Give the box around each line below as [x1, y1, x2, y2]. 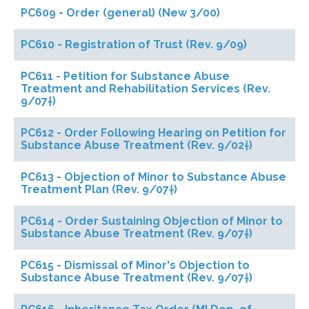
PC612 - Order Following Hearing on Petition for [21, 126, 286, 139]
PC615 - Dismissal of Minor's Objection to [21, 259, 250, 272]
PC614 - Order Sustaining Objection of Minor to [21, 215, 283, 228]
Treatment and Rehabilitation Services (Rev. [21, 82, 270, 95]
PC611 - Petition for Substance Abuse [21, 70, 230, 83]
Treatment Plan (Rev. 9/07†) [21, 183, 177, 196]
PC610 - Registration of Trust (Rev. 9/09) [21, 38, 247, 51]
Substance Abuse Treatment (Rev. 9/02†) [21, 139, 252, 152]
